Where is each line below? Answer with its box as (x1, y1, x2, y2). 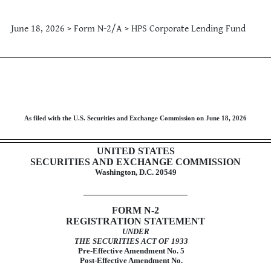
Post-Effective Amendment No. (79, 255, 183, 265)
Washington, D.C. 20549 (94, 168, 177, 177)
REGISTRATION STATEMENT (66, 215, 205, 226)
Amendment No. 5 (122, 246, 184, 255)
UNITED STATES (96, 146, 175, 157)
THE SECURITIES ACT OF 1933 (74, 236, 188, 246)
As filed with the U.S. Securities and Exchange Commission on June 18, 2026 (24, 115, 247, 122)
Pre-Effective (77, 246, 123, 255)
